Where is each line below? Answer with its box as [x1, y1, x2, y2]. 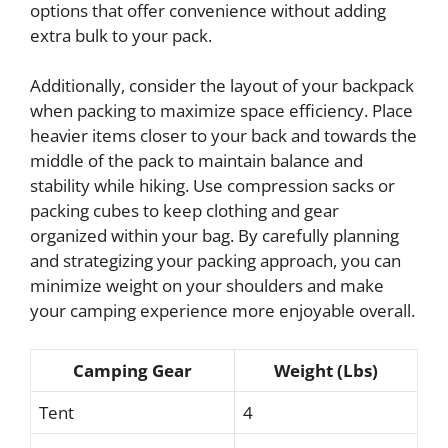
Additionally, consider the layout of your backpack [30, 74, 414, 97]
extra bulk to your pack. [30, 23, 212, 47]
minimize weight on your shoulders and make [30, 274, 384, 297]
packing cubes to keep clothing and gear [30, 199, 339, 222]
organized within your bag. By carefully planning [30, 224, 399, 247]
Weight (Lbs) [274, 358, 378, 382]
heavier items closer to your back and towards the [30, 124, 417, 147]
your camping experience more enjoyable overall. [30, 299, 415, 322]
